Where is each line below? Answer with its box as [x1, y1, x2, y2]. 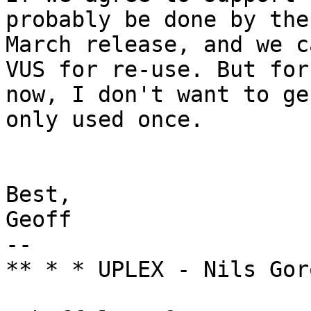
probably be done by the [6, 7, 309, 33]
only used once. [6, 107, 203, 133]
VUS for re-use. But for [6, 57, 309, 83]
